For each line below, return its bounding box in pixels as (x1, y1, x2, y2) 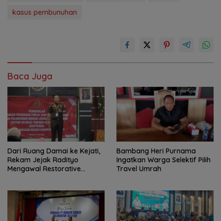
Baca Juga (7, 70, 52, 82)
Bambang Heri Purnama (116, 146, 196, 155)
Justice (7, 173, 30, 182)
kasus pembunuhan (12, 7, 77, 17)
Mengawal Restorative (7, 164, 81, 173)
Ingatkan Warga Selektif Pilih (116, 155, 211, 164)
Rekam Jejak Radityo (7, 155, 78, 164)
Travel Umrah (116, 164, 161, 173)
